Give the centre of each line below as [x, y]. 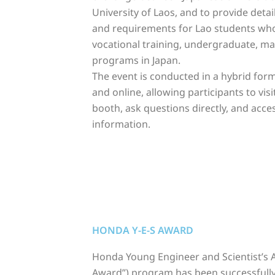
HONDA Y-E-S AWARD [143, 230]
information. [121, 124]
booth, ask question [138, 108]
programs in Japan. [136, 60]
